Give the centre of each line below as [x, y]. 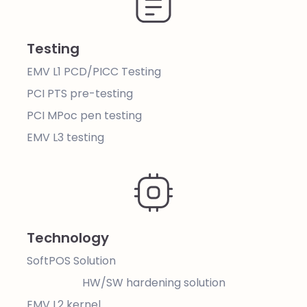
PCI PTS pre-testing [80, 94]
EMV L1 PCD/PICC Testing [94, 72]
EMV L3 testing [65, 137]
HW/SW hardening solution [153, 283]
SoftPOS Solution [71, 261]
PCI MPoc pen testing [84, 115]
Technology [68, 238]
